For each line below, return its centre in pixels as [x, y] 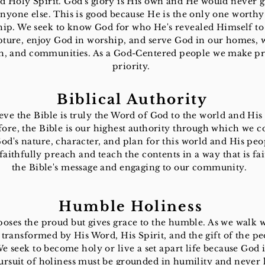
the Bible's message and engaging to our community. [132, 167]
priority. [132, 66]
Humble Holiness [131, 206]
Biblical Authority [132, 99]
